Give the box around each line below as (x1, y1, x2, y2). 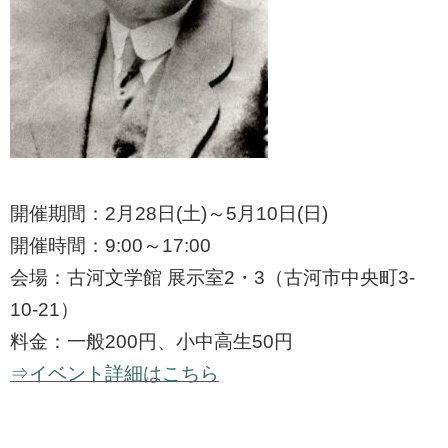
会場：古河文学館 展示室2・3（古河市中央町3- (10, 267, 415, 289)
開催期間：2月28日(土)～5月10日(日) (10, 203, 328, 225)
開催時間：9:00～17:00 (10, 235, 211, 257)
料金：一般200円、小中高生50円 (10, 331, 293, 353)
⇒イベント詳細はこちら (10, 363, 219, 385)
